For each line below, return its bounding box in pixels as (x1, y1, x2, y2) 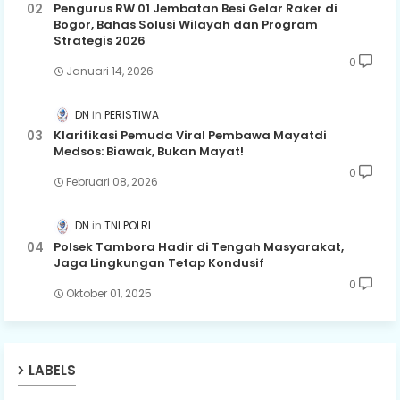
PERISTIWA (104, 107, 159, 123)
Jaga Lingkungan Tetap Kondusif (54, 254, 264, 271)
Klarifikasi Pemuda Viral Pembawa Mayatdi (54, 127, 327, 145)
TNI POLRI (104, 218, 151, 234)
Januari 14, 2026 (66, 63, 154, 79)
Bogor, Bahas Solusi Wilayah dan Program (54, 16, 318, 34)
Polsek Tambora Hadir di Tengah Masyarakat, (54, 237, 344, 255)
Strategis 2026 (54, 32, 146, 50)
